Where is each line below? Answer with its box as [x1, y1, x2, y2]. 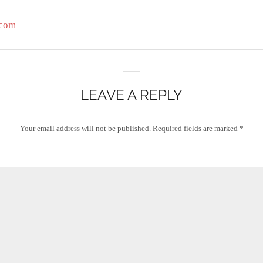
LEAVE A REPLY [80, 86, 183, 103]
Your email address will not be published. [19, 124, 151, 133]
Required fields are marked [152, 124, 240, 133]
